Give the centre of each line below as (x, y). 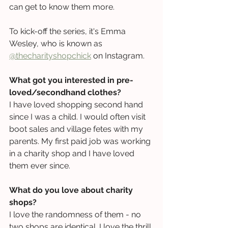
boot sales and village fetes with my (77, 129)
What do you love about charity (72, 190)
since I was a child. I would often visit (78, 117)
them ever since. (40, 165)
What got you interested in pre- (71, 80)
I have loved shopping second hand (77, 104)
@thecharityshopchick (50, 55)
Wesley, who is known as (57, 43)
